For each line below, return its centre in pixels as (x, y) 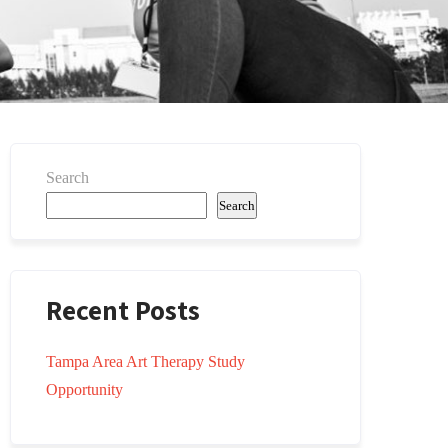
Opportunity (85, 389)
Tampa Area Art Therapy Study (146, 361)
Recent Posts (123, 309)
